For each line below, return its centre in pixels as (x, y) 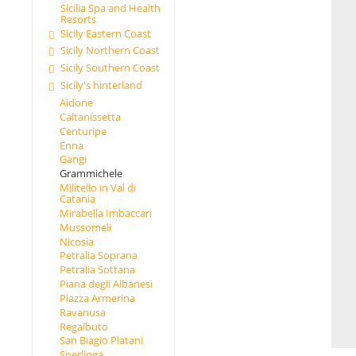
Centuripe (83, 131)
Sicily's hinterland (101, 85)
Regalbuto (83, 326)
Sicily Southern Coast (110, 68)
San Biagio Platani (101, 341)
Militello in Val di (97, 188)
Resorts (78, 19)
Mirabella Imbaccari (105, 213)
